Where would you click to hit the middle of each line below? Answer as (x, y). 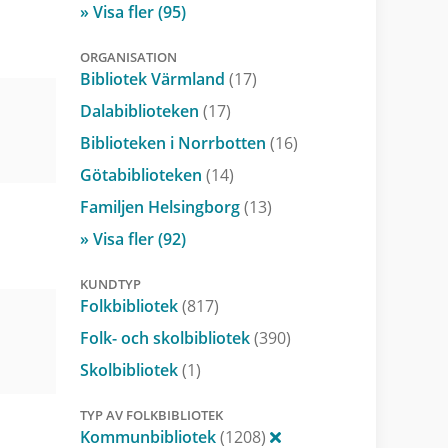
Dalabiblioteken (141, 110)
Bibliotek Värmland (154, 78)
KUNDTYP (110, 283)
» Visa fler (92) (132, 238)
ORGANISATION (128, 56)
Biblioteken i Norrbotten (174, 142)
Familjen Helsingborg (161, 206)
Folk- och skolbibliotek (166, 337)
